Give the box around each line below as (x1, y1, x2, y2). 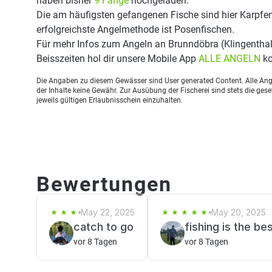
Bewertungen (36, 172, 172, 196)
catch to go (73, 220, 134, 233)
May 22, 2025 (81, 207, 135, 217)
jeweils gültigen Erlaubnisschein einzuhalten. (36, 96, 183, 104)
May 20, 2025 (211, 207, 266, 217)
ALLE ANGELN (199, 53, 260, 64)
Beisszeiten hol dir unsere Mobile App (36, 53, 199, 64)
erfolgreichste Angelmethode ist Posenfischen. (36, 24, 234, 35)
